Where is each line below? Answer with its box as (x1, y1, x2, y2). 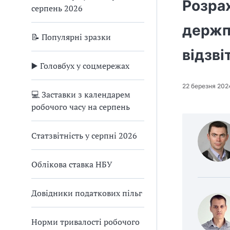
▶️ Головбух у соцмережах (31, 60, 129, 71)
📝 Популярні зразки (31, 31, 111, 43)
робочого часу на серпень (31, 101, 130, 112)
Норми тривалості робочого (31, 216, 140, 227)
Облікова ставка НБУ (31, 159, 112, 170)
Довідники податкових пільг (31, 187, 142, 199)
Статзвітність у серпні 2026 (31, 130, 137, 141)
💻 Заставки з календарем (31, 89, 130, 100)
